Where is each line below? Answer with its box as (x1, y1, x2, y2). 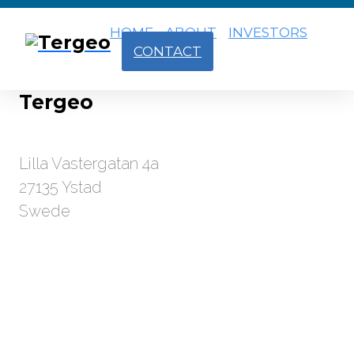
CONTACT (134, 43, 201, 59)
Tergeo (19, 90, 93, 114)
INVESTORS (228, 24, 307, 40)
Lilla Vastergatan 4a (19, 154, 159, 173)
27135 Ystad (19, 178, 102, 197)
